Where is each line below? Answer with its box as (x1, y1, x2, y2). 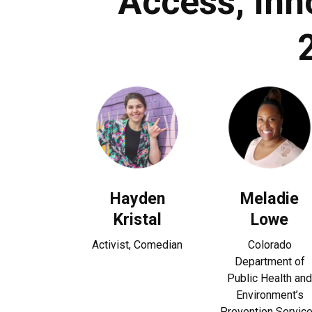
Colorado (247, 238, 292, 251)
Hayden (109, 189, 165, 208)
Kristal (113, 210, 162, 229)
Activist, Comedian (92, 238, 182, 251)
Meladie (240, 189, 299, 208)
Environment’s (235, 288, 304, 302)
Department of (234, 255, 305, 268)
